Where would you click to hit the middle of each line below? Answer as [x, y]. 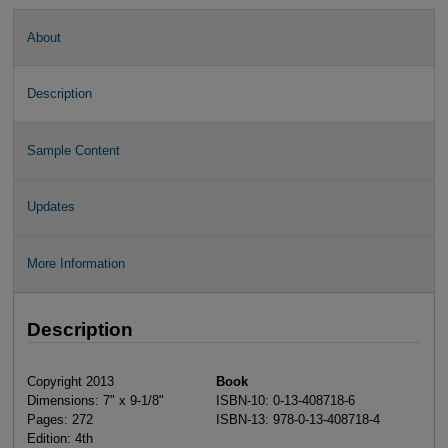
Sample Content [73, 150]
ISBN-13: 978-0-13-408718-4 [298, 420]
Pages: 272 [59, 420]
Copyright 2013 [70, 382]
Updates [50, 207]
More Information [75, 263]
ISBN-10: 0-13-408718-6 [286, 401]
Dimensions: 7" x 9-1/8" [95, 401]
